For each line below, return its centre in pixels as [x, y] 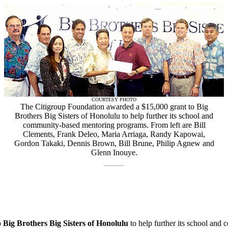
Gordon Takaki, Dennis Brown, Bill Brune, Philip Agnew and [114, 144]
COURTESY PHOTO [114, 100]
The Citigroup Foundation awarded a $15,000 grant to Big [114, 107]
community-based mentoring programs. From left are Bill [114, 125]
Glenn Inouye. [114, 153]
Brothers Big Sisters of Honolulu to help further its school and [114, 116]
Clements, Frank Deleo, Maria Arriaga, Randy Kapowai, [114, 134]
